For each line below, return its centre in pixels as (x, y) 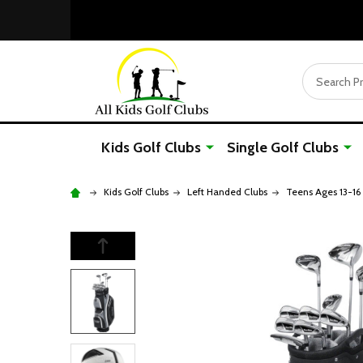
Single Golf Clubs (283, 147)
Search (321, 72)
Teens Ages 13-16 (323, 192)
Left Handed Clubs (227, 192)
